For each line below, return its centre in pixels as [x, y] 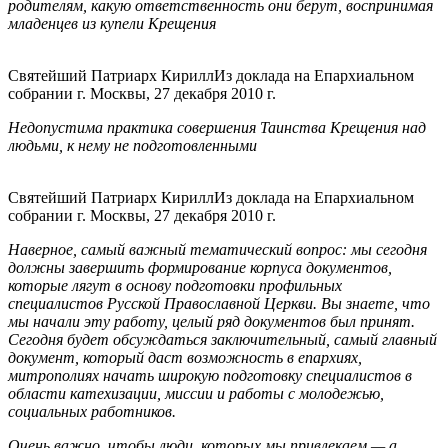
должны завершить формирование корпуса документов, [200, 268]
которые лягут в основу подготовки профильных [175, 286]
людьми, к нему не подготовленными [132, 146]
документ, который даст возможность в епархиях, [185, 358]
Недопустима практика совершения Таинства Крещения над [217, 128]
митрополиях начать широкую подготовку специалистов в [210, 376]
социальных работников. [92, 412]
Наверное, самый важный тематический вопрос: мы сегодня [217, 250]
